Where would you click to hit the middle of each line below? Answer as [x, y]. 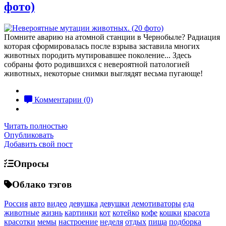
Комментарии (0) [63, 100]
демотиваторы [156, 204]
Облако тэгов [42, 184]
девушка [83, 204]
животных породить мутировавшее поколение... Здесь [98, 55]
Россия [16, 204]
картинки [81, 213]
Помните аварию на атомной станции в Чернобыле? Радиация [112, 37]
